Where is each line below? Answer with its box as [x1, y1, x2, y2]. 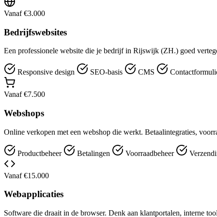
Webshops [4, 108, 44, 118]
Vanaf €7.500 [4, 90, 45, 99]
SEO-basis [88, 68, 124, 77]
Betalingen [75, 149, 112, 157]
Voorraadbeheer [124, 149, 176, 157]
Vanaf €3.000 [4, 9, 45, 17]
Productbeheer [15, 149, 63, 157]
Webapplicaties [4, 189, 63, 200]
